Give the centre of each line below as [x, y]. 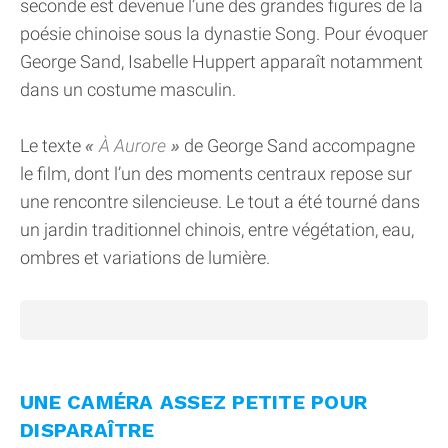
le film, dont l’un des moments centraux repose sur [216, 173]
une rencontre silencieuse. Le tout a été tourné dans [220, 201]
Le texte [52, 145]
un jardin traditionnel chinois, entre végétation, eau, [217, 229]
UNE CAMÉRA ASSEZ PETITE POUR [193, 401]
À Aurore [132, 145]
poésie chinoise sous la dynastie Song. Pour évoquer [224, 33]
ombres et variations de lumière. [145, 257]
